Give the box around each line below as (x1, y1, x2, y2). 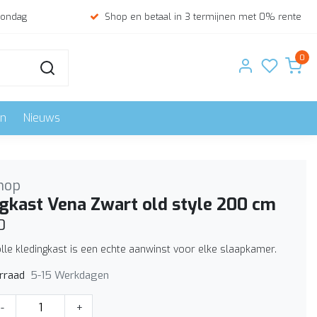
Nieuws (23, 110, 60, 125)
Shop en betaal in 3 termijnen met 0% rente (105, 11, 301, 23)
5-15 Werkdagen (30, 267, 109, 282)
